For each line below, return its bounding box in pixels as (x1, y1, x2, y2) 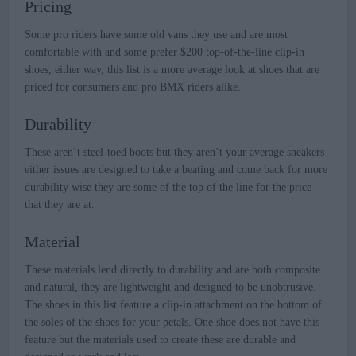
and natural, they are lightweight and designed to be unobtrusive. (25, 281, 317, 294)
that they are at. (25, 199, 95, 211)
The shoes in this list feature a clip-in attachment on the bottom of (25, 299, 323, 311)
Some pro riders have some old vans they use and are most (25, 29, 288, 41)
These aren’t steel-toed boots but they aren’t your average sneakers (25, 146, 325, 159)
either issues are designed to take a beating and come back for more (25, 164, 328, 176)
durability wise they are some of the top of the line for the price (25, 181, 312, 194)
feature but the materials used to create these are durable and (25, 334, 296, 346)
